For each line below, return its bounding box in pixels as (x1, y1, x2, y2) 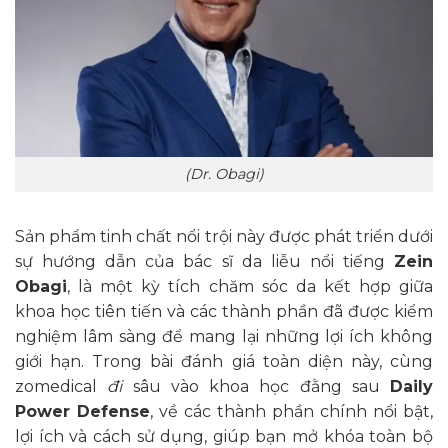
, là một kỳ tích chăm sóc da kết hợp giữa (67, 276, 433, 296)
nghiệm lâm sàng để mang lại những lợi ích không (15, 326, 433, 346)
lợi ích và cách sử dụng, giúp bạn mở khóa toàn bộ (15, 426, 433, 446)
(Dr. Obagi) (184, 164, 264, 183)
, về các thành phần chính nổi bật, (150, 401, 433, 421)
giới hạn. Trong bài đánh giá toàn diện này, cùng (15, 351, 433, 371)
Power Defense (15, 401, 150, 421)
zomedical (15, 376, 108, 396)
